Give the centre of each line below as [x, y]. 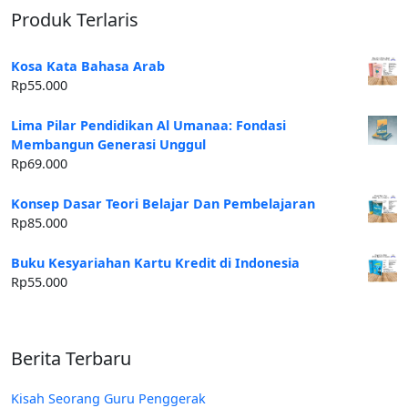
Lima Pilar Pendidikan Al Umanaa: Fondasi [148, 126]
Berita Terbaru [71, 359]
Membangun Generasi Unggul [108, 145]
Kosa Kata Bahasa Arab [88, 66]
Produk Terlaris [75, 20]
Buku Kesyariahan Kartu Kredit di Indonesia [155, 263]
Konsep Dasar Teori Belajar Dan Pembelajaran [163, 204]
